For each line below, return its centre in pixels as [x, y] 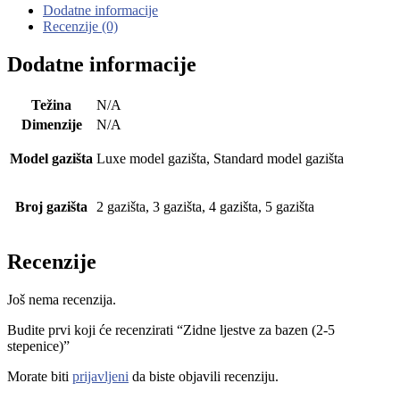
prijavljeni [100, 376]
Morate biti [40, 376]
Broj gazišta [51, 206]
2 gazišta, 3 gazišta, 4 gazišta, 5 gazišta [205, 206]
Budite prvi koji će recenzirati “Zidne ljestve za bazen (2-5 [171, 329]
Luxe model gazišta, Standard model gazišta [220, 158]
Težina [51, 104]
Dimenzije [51, 124]
